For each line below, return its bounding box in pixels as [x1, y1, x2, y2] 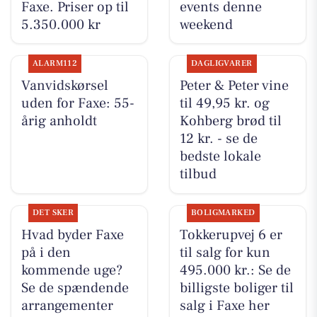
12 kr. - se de [179, 129, 258, 148]
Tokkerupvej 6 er [179, 226, 282, 245]
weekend [179, 15, 233, 34]
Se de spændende [21, 279, 129, 298]
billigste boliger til [179, 279, 294, 298]
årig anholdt [21, 111, 97, 130]
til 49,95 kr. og [179, 93, 270, 113]
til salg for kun [179, 243, 270, 263]
